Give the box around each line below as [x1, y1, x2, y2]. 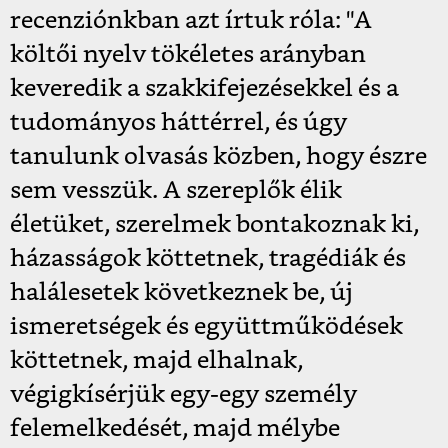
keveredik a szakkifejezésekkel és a [10, 77, 399, 102]
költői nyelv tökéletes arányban [10, 43, 366, 68]
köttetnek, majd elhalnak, [10, 349, 303, 374]
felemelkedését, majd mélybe [10, 417, 340, 442]
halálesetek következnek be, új [10, 281, 353, 306]
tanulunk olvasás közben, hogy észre [10, 145, 427, 170]
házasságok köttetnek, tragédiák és [10, 247, 406, 272]
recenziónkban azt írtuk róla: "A [10, 9, 372, 34]
